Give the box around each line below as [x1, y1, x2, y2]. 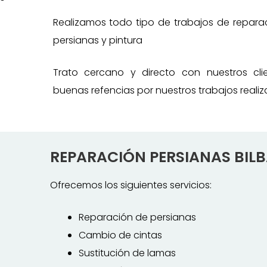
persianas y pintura [52, 33, 142, 47]
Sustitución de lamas [78, 246, 176, 260]
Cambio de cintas [78, 228, 162, 242]
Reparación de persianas [78, 210, 196, 224]
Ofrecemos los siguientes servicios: [49, 178, 212, 192]
